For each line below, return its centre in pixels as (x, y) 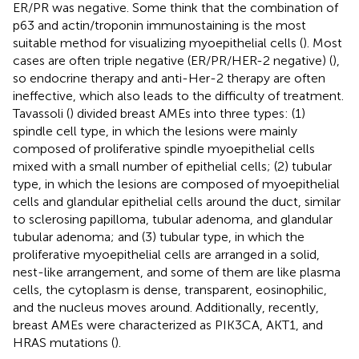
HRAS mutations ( (64, 342)
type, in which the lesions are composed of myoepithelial (176, 184)
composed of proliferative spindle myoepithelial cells (164, 148)
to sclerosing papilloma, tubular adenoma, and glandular (173, 219)
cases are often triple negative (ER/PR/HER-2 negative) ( (173, 60)
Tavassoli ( (41, 113)
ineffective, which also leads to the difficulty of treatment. (178, 95)
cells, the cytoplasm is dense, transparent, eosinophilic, (170, 289)
